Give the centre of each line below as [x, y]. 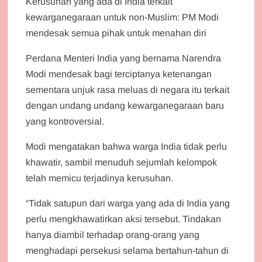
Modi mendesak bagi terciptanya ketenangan [119, 74]
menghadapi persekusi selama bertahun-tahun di [127, 250]
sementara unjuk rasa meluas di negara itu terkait [128, 89]
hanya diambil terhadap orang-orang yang [113, 235]
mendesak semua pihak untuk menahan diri [116, 33]
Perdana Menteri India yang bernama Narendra [124, 58]
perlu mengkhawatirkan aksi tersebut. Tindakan [124, 219]
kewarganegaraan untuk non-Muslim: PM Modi [123, 17]
